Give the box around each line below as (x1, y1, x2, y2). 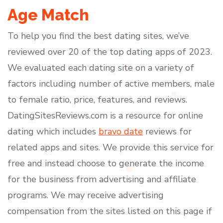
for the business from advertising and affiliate (7, 173, 196, 185)
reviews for (143, 125, 192, 137)
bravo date (99, 125, 143, 137)
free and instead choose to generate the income (7, 157, 204, 169)
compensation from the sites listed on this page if (7, 205, 212, 217)
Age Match (7, 6, 89, 24)
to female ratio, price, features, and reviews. (7, 94, 187, 106)
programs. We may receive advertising (7, 189, 164, 201)
